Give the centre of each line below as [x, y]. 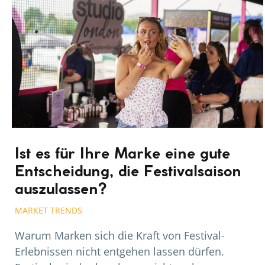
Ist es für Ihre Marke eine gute [122, 155]
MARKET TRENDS [49, 211]
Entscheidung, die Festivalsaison [128, 172]
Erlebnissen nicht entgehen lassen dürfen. [119, 252]
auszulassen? [61, 190]
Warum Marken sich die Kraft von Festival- [120, 236]
